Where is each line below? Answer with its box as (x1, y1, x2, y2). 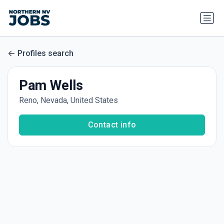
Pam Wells (18, 77, 83, 94)
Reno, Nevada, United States (18, 95, 118, 105)
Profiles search (17, 48, 73, 58)
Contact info (87, 120, 136, 130)
